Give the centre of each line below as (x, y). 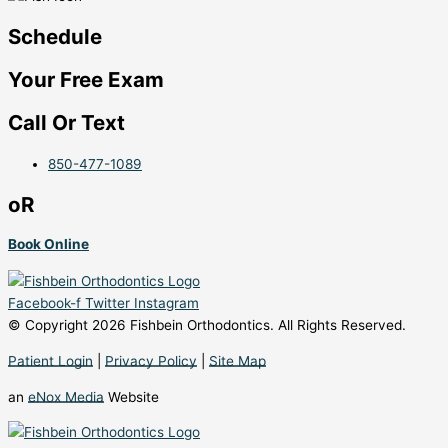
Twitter (107, 303)
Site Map (237, 361)
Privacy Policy (151, 361)
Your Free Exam (86, 79)
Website (131, 396)
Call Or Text (66, 122)
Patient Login (50, 361)
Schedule (55, 36)
